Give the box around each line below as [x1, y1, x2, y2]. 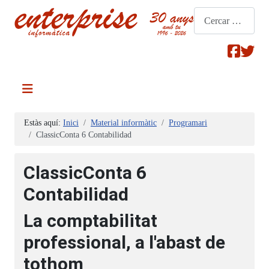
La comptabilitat [23, 210, 157, 232]
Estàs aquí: [24, 118, 63, 128]
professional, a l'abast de [23, 232, 225, 253]
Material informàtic [91, 118, 157, 128]
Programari [169, 118, 207, 128]
